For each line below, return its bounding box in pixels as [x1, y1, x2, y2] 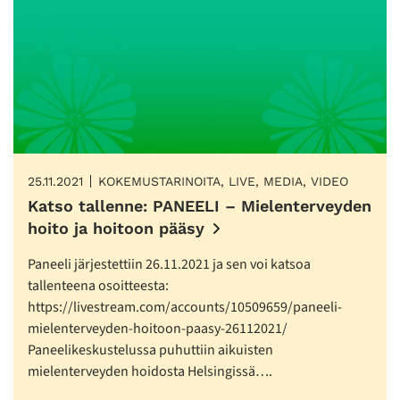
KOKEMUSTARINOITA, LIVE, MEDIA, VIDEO [98, 173, 348, 188]
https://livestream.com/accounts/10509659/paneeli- [28, 296, 342, 317]
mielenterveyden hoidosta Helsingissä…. [28, 361, 272, 381]
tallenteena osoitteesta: [28, 275, 169, 296]
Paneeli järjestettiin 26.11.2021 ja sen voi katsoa [28, 254, 311, 274]
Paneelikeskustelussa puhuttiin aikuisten [28, 339, 273, 360]
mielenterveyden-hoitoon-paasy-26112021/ [28, 318, 287, 338]
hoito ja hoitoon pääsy [28, 218, 204, 237]
